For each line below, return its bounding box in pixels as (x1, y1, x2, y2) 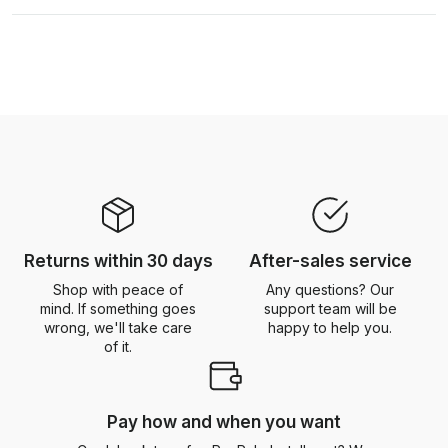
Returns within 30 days (23, 251, 213, 271)
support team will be (263, 300, 397, 317)
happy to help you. (268, 319, 392, 336)
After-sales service (248, 251, 412, 271)
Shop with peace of (53, 281, 183, 298)
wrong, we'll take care (44, 319, 192, 336)
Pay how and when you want (107, 412, 341, 432)
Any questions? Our (266, 281, 394, 298)
